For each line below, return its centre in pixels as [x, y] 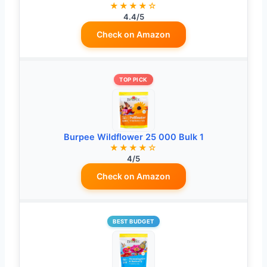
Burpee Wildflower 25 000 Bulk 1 [133, 137]
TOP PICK [133, 80]
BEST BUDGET [133, 222]
